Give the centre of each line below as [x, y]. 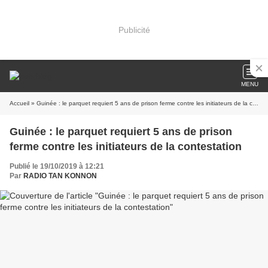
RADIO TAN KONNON [60, 176]
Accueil [19, 103]
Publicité [134, 30]
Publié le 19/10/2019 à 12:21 [57, 166]
